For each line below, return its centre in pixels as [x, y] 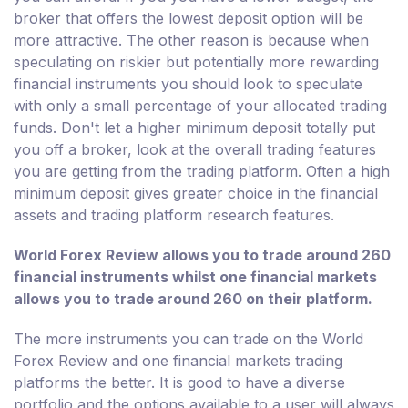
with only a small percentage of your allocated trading [200, 105]
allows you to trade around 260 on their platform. [193, 298]
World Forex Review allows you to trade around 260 [202, 255]
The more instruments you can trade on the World [189, 338]
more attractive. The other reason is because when [191, 40]
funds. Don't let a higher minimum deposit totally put [194, 127]
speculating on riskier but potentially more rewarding [196, 61]
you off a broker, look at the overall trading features [195, 149]
